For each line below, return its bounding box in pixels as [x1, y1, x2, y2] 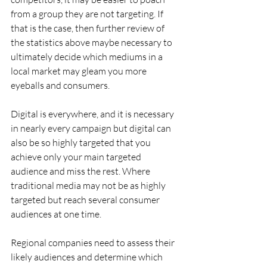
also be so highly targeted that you [11, 136, 153, 149]
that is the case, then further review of [11, 22, 166, 35]
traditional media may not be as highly [11, 179, 167, 192]
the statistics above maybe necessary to [11, 36, 174, 49]
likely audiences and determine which [11, 251, 164, 263]
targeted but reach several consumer [11, 194, 162, 206]
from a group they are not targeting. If [11, 8, 165, 20]
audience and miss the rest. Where [11, 165, 152, 178]
